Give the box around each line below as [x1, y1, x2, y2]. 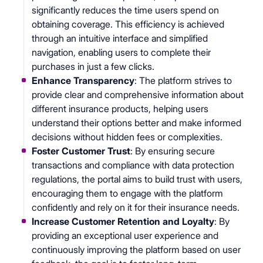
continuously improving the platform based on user [32, 243, 241, 255]
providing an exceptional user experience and [32, 229, 218, 241]
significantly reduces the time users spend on [32, 4, 219, 16]
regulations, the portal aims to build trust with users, [32, 173, 242, 185]
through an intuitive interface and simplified [32, 32, 208, 44]
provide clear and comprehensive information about [32, 88, 244, 100]
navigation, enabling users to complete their [32, 46, 211, 58]
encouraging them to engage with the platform [32, 187, 223, 199]
